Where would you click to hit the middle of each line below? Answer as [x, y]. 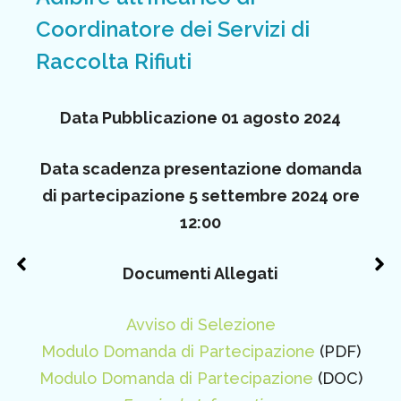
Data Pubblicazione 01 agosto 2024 [200, 117]
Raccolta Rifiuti [114, 61]
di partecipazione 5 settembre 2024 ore [200, 195]
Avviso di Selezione [200, 324]
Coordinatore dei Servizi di [173, 29]
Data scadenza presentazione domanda [200, 168]
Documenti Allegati [200, 273]
